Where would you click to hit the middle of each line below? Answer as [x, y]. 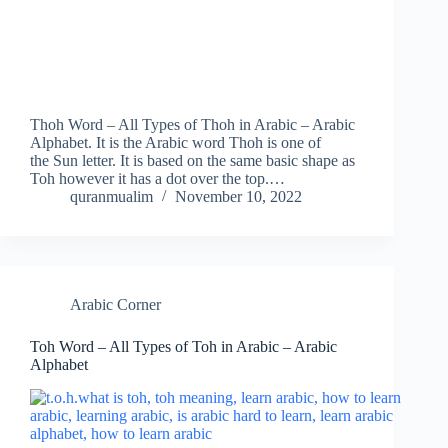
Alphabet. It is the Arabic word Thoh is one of [175, 143]
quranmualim [111, 197]
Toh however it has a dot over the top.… [157, 179]
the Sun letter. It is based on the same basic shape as [192, 161]
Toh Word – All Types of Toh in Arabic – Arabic [183, 347]
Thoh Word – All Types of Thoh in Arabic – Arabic [192, 125]
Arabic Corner [115, 305]
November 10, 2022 [238, 197]
